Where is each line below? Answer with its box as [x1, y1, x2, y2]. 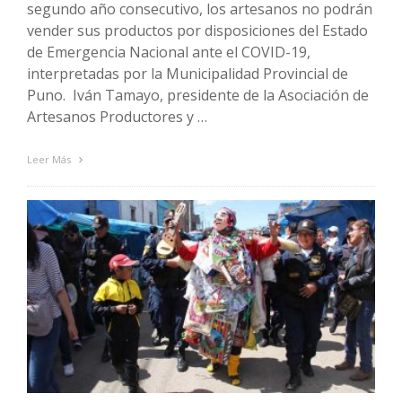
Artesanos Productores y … [27, 107, 207, 127]
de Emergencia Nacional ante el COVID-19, [27, 42, 310, 63]
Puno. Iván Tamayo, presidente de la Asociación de [27, 85, 369, 106]
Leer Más [27, 153, 74, 167]
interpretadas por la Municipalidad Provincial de [27, 64, 348, 84]
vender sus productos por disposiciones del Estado [27, 21, 368, 41]
